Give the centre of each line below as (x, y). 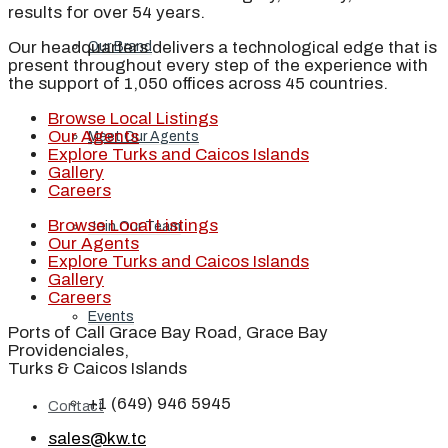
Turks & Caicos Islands (97, 369)
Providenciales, (68, 351)
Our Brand (120, 46)
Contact (76, 406)
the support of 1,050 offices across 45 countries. (198, 84)
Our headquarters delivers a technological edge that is (222, 48)
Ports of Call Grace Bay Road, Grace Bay (168, 333)
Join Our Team (134, 226)
